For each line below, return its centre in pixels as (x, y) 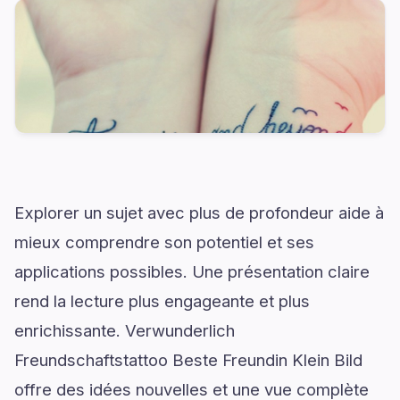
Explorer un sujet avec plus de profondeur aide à (199, 212)
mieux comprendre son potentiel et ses (164, 242)
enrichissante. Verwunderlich (125, 330)
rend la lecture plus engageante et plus (162, 301)
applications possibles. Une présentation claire (192, 271)
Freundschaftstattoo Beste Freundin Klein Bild (188, 360)
